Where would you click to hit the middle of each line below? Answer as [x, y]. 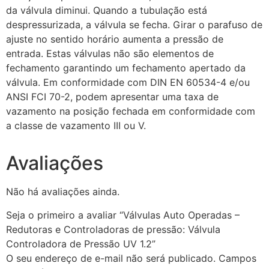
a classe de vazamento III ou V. [76, 126]
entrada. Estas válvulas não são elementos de [110, 54]
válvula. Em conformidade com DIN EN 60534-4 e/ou [128, 83]
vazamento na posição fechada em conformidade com [131, 111]
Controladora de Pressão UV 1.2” [81, 243]
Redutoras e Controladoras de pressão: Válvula [113, 229]
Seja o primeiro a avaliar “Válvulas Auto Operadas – [123, 215]
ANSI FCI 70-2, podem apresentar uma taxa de [112, 97]
